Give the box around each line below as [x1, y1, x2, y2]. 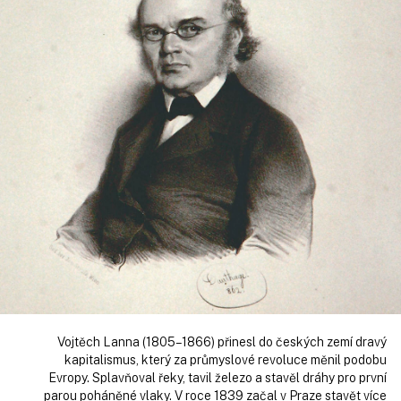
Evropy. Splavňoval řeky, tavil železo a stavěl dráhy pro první [48, 370, 387, 385]
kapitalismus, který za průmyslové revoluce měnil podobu [64, 352, 387, 367]
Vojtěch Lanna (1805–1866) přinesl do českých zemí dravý [57, 334, 387, 349]
